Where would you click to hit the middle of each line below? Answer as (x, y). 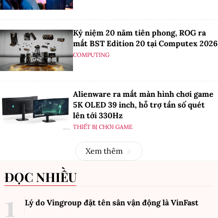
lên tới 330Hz (98, 115)
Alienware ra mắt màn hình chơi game (143, 94)
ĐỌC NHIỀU (45, 177)
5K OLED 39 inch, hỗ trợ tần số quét (139, 104)
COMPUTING (91, 55)
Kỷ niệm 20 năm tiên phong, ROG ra (139, 33)
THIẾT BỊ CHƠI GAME (103, 127)
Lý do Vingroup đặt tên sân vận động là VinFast (112, 203)
